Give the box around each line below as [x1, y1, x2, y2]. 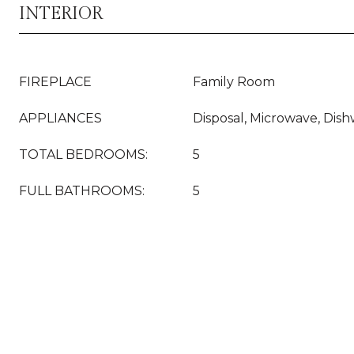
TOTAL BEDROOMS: [19, 147, 148, 162]
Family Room [193, 74, 275, 89]
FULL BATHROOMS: [19, 183, 145, 198]
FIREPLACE [19, 74, 92, 89]
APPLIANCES [19, 111, 102, 126]
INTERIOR [19, 3, 103, 24]
